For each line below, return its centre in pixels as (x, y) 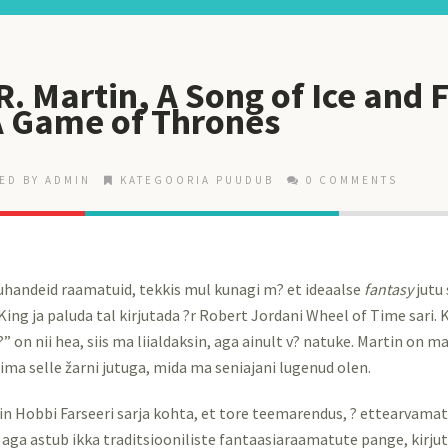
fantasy (388, 288)
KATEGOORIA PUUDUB (197, 179)
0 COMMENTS (352, 179)
